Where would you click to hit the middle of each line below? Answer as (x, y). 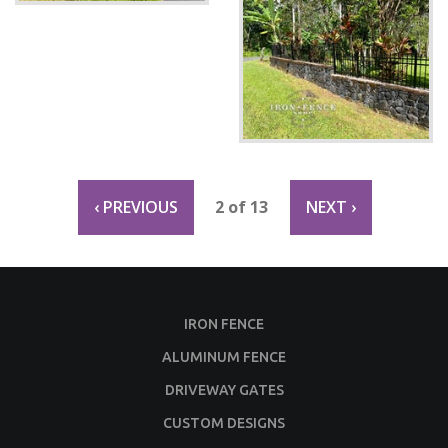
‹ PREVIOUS (135, 206)
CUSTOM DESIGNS (224, 422)
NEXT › (330, 206)
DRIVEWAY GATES (224, 389)
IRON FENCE (224, 323)
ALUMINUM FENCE (224, 356)
